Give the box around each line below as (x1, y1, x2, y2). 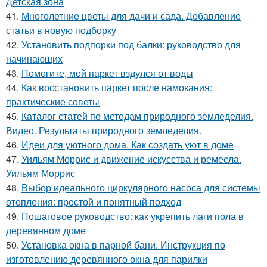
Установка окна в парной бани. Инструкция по (21, 238, 225, 252)
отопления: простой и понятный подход (6, 195, 181, 209)
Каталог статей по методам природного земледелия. (21, 109, 253, 123)
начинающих (6, 52, 63, 66)
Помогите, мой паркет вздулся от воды (21, 66, 193, 80)
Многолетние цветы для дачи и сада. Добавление (21, 9, 241, 23)
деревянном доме (6, 223, 86, 238)
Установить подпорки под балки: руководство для (21, 38, 241, 52)
